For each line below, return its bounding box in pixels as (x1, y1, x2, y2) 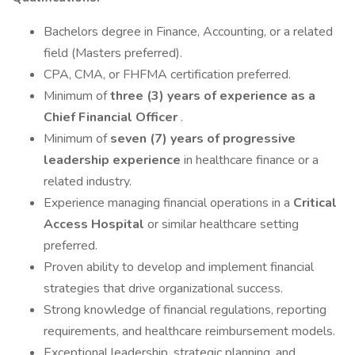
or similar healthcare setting (147, 216, 299, 233)
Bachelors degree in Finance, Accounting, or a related (44, 23, 333, 40)
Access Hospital (44, 216, 147, 233)
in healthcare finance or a (184, 151, 319, 169)
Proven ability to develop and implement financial (44, 258, 314, 276)
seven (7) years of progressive (110, 130, 296, 147)
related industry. (44, 173, 132, 190)
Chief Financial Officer (44, 109, 181, 126)
